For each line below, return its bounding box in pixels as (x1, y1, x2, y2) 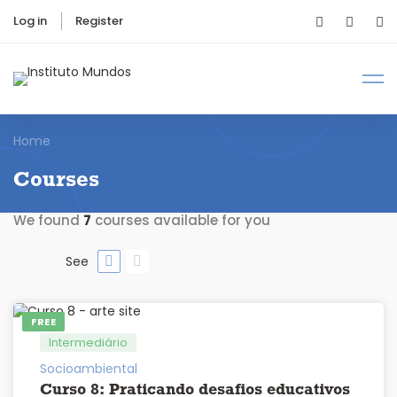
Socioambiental (40, 360, 137, 378)
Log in (13, 12, 47, 29)
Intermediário (49, 334, 128, 352)
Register (75, 12, 123, 29)
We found (13, 211, 83, 230)
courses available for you (91, 211, 270, 230)
